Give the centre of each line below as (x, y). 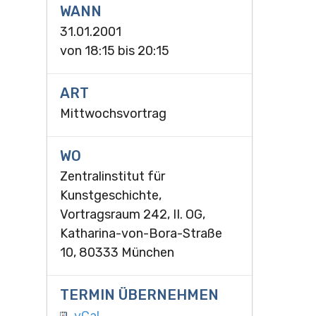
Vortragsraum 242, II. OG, (132, 215)
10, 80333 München (117, 253)
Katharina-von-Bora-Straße (141, 234)
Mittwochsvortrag (113, 113)
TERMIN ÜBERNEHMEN (139, 295)
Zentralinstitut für (112, 177)
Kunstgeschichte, (110, 196)
